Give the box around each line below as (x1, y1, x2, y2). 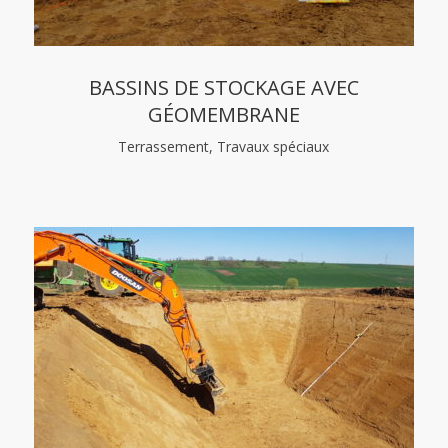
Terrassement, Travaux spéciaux (118, 137, 330, 156)
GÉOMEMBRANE (147, 101, 300, 128)
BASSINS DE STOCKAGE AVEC (88, 74, 359, 101)
